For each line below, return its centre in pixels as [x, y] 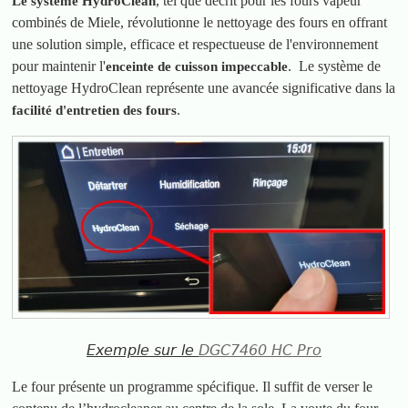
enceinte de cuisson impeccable [197, 66]
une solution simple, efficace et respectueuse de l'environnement [195, 44]
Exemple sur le [143, 350]
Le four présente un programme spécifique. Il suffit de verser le [193, 386]
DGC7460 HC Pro [260, 350]
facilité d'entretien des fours [95, 110]
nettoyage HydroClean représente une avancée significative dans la [204, 87]
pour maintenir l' [59, 66]
